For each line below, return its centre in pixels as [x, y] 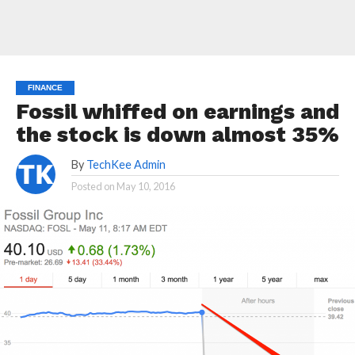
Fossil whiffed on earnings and [177, 112]
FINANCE [45, 88]
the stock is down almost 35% [177, 135]
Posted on [93, 186]
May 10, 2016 [145, 186]
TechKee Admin [126, 164]
